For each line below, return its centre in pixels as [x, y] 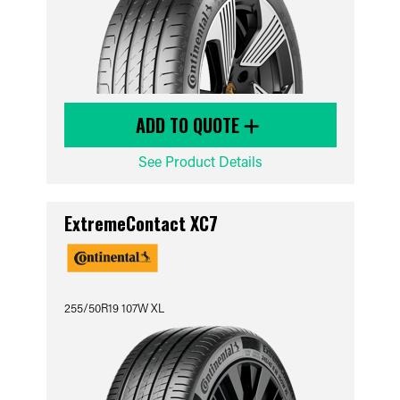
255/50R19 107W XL [114, 308]
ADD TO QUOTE [190, 125]
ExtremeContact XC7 [141, 223]
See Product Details [200, 161]
